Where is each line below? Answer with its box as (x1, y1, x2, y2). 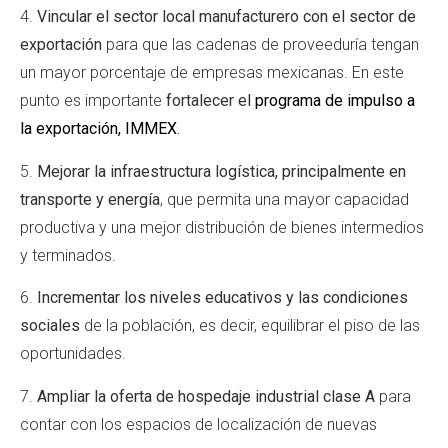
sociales (20, 316, 80, 336)
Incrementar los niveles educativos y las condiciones (37, 288, 408, 308)
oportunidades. (20, 344, 130, 364)
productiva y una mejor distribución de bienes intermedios (20, 217, 424, 237)
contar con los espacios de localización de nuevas (20, 414, 377, 434)
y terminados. (20, 245, 120, 265)
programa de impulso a (255, 91, 415, 111)
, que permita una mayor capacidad (160, 189, 409, 209)
